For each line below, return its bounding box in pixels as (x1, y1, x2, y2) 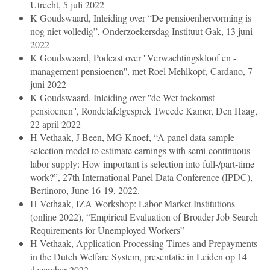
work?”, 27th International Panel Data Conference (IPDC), (30, 171, 253, 184)
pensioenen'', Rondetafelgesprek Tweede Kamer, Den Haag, (30, 104, 257, 118)
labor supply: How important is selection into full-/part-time (30, 157, 254, 171)
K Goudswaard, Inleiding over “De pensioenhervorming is (30, 11, 251, 25)
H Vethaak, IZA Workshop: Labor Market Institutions (30, 197, 235, 210)
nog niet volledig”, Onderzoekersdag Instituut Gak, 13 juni (30, 25, 253, 38)
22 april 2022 (30, 118, 81, 131)
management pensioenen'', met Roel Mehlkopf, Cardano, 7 (30, 64, 253, 78)
